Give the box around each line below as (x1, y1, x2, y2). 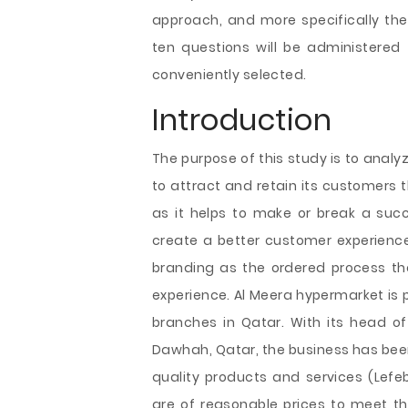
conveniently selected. (152, 66, 307, 84)
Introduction (152, 99, 331, 140)
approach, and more (152, 11, 302, 29)
